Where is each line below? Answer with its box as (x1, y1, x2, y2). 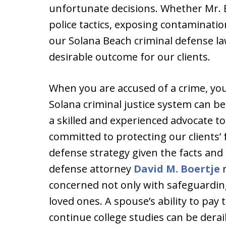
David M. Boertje (134, 162, 220, 176)
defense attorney (49, 162, 134, 176)
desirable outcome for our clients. (49, 50, 210, 64)
